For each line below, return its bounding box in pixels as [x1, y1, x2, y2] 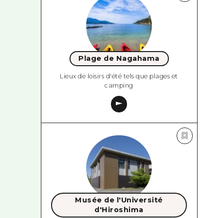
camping [105, 81, 133, 89]
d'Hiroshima [94, 205, 144, 215]
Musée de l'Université [75, 196, 163, 205]
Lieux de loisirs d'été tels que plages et [60, 72, 178, 80]
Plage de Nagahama [78, 54, 160, 63]
